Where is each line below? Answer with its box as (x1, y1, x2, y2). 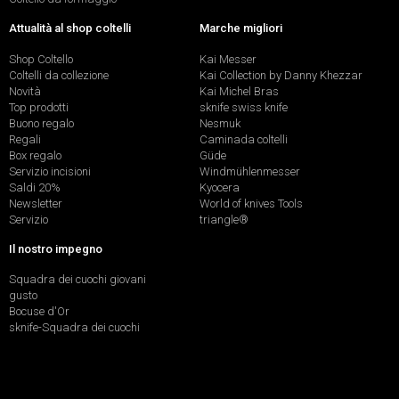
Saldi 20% (9, 180, 61, 194)
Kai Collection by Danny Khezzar (199, 68, 362, 82)
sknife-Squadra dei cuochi (9, 321, 140, 335)
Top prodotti (9, 100, 69, 114)
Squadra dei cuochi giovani (9, 273, 146, 287)
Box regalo (9, 148, 61, 162)
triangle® (199, 212, 248, 226)
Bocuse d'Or (9, 305, 69, 319)
